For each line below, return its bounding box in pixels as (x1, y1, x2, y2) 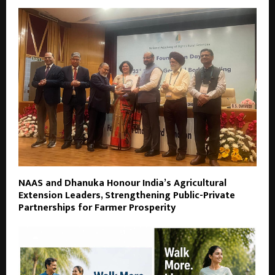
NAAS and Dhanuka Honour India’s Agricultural (18, 175, 227, 192)
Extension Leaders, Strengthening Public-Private (18, 187, 235, 204)
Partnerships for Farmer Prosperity (18, 199, 176, 217)
